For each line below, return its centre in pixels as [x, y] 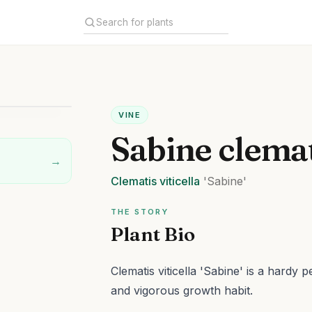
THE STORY [140, 212]
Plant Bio [153, 234]
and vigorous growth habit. [182, 290]
